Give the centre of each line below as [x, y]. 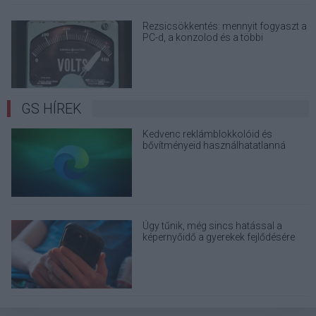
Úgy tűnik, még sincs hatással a [213, 226]
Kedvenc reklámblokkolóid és [208, 134]
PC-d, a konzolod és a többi [203, 37]
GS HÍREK [51, 109]
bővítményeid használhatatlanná [214, 146]
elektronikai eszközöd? [193, 48]
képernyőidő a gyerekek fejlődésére [219, 237]
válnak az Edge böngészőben [207, 157]
